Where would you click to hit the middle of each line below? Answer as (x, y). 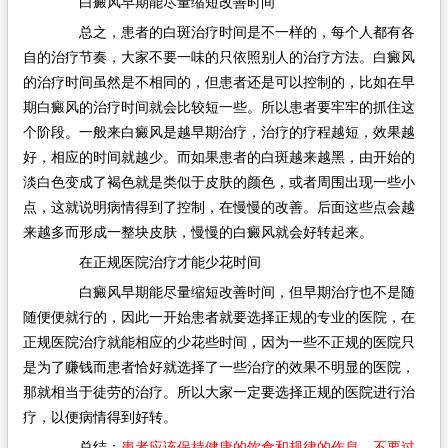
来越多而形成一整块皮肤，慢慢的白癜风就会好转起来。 (197, 232)
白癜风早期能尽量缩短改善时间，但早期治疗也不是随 (232, 292)
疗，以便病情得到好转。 (99, 417)
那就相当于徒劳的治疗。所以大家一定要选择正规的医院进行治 (218, 392)
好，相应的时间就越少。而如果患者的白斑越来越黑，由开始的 (218, 157)
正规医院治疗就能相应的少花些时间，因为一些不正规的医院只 (218, 342)
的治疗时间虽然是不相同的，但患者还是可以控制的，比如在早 (218, 82)
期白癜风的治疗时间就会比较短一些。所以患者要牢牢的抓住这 (218, 107)
